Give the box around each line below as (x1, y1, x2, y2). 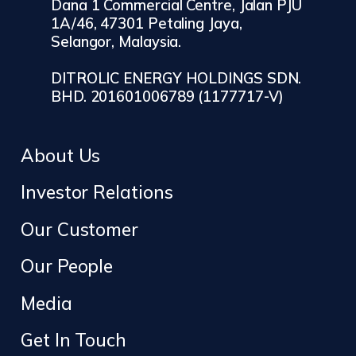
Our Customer (21, 217, 139, 241)
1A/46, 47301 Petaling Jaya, (51, 14, 242, 33)
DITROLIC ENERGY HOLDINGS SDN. (51, 69, 302, 88)
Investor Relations (21, 180, 173, 204)
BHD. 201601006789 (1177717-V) (51, 87, 284, 106)
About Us (21, 143, 101, 167)
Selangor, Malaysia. (51, 33, 182, 52)
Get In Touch (21, 328, 127, 352)
